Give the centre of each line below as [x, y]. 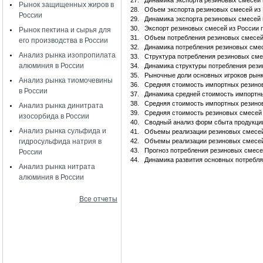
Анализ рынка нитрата [57, 167]
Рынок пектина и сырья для [65, 30]
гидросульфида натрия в [60, 141]
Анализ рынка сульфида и [63, 131]
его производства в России [63, 41]
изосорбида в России [54, 116]
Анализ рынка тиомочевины [66, 80]
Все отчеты [98, 199]
